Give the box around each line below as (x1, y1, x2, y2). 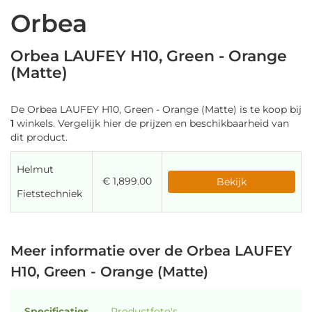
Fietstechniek (17, 187, 82, 200)
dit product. (10, 131, 68, 143)
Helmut (17, 163, 54, 175)
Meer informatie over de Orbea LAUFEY (10, 242, 292, 259)
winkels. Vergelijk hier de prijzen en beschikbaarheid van (14, 117, 289, 130)
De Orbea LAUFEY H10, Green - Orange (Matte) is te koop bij (10, 103, 302, 116)
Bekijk (217, 175, 247, 188)
